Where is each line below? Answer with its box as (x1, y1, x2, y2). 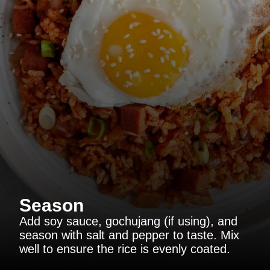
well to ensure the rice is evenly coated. (19, 242, 230, 256)
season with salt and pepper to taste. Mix (19, 228, 239, 242)
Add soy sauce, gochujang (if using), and (19, 214, 237, 228)
